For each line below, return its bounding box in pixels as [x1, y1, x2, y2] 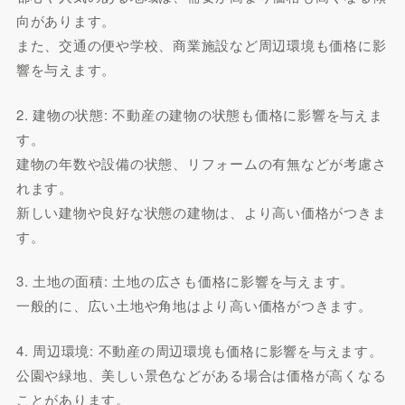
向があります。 [15, 11, 117, 30]
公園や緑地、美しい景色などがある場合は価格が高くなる [15, 364, 387, 384]
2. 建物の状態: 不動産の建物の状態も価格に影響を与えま [15, 104, 383, 124]
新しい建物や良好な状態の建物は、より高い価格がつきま [15, 202, 387, 221]
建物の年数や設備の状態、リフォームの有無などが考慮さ [15, 153, 387, 173]
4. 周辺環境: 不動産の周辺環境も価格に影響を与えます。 [15, 340, 383, 360]
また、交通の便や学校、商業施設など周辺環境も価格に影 [15, 35, 387, 54]
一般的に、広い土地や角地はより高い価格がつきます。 [15, 296, 372, 315]
